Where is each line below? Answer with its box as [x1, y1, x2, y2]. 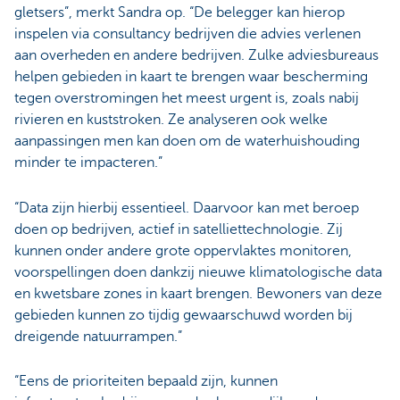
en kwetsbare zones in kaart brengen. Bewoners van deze [14, 285, 382, 302]
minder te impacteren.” [14, 154, 162, 171]
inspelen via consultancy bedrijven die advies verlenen [14, 26, 361, 43]
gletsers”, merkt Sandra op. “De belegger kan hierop [14, 4, 345, 21]
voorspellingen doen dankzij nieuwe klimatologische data [14, 263, 382, 280]
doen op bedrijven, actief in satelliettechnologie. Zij [14, 221, 343, 237]
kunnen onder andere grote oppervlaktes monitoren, [14, 242, 352, 259]
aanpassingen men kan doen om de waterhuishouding [14, 133, 360, 150]
